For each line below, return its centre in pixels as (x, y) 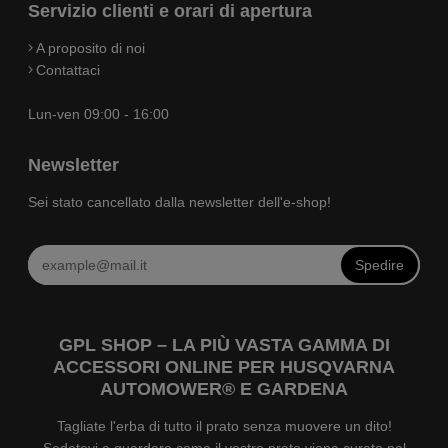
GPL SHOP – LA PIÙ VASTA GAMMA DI (224, 345)
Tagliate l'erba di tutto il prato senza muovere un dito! (224, 426)
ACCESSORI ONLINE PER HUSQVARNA (224, 367)
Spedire (379, 264)
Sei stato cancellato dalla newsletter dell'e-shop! (179, 201)
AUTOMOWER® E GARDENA (224, 389)
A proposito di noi (90, 47)
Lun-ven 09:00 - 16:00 (98, 113)
